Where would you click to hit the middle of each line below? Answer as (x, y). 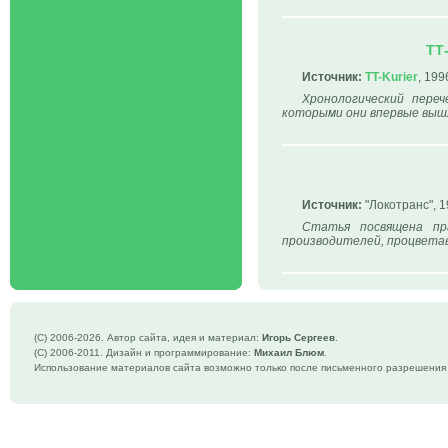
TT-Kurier (391, 77)
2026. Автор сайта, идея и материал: (169, 337)
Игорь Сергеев (298, 337)
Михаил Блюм (289, 352)
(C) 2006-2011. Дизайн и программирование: (144, 352)
